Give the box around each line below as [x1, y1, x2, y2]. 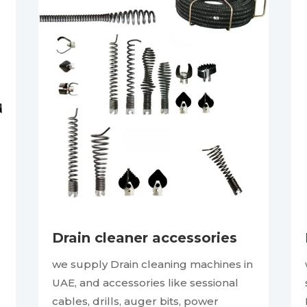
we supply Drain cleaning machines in [51, 258, 253, 271]
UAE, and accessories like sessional [51, 276, 238, 290]
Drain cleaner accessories [51, 230, 237, 247]
